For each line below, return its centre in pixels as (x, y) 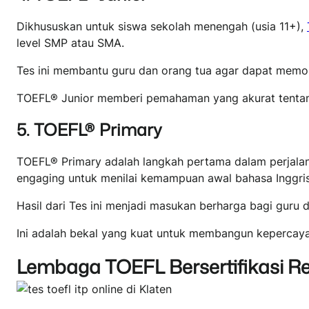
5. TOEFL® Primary (89, 129)
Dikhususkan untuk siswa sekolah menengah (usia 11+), (162, 26)
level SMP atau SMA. (70, 42)
